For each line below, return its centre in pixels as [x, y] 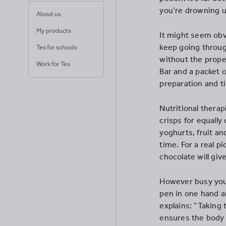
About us [49, 14]
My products [54, 31]
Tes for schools [57, 47]
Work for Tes [53, 64]
